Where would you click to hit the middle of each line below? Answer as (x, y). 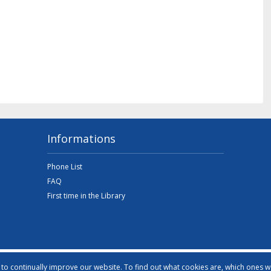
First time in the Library (87, 196)
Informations (82, 139)
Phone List (65, 167)
